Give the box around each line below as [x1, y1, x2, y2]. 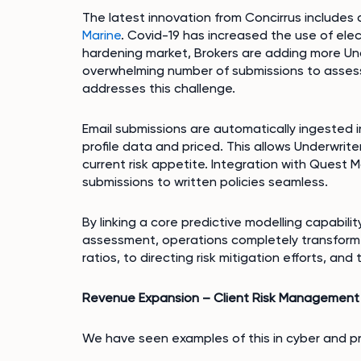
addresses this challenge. [82, 81, 235, 96]
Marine [82, 27, 121, 43]
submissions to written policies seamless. [82, 174, 328, 189]
